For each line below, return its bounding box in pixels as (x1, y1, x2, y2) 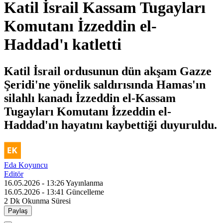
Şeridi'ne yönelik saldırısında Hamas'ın (4, 78, 206, 91)
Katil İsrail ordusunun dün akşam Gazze (4, 64, 212, 78)
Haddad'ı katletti (4, 35, 121, 54)
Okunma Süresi (22, 196, 71, 205)
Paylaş (8, 207, 28, 215)
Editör (4, 169, 23, 178)
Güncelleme (66, 187, 104, 196)
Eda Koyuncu (4, 160, 48, 169)
